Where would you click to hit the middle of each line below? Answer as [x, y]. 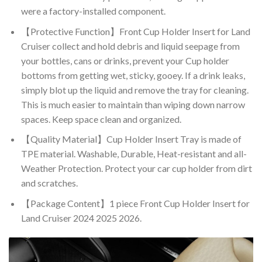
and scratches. [49, 183]
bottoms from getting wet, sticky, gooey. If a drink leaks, [133, 75]
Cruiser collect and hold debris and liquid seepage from [130, 46]
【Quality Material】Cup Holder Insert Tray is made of [131, 139]
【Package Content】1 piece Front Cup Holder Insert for [135, 203]
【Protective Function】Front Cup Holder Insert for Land [135, 31]
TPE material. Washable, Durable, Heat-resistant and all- [134, 154]
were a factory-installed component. [93, 11]
